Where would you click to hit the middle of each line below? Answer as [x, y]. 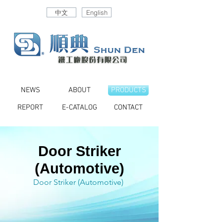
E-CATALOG [79, 108]
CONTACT [128, 108]
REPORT [30, 108]
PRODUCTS [128, 90]
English [97, 12]
